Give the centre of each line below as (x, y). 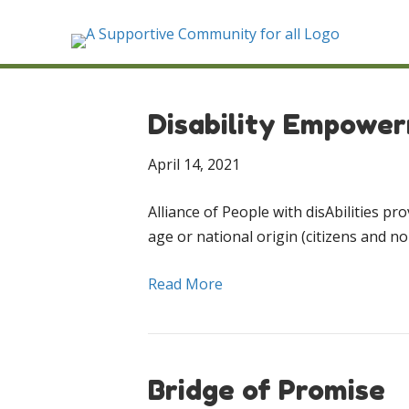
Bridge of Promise (267, 390)
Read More (185, 284)
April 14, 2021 (194, 164)
